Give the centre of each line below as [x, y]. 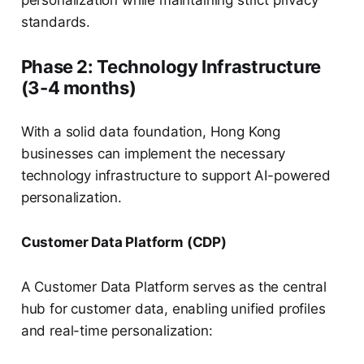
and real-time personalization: [117, 331]
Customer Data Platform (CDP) [123, 243]
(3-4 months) [78, 88]
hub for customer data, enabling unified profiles [173, 309]
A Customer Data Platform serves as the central [173, 287]
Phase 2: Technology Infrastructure [171, 67]
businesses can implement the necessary [153, 154]
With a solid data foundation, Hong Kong [151, 132]
